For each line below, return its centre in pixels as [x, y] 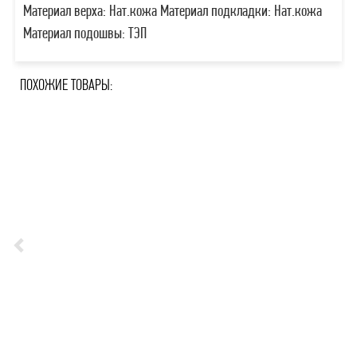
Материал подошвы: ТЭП [85, 35]
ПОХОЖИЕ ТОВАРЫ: [66, 86]
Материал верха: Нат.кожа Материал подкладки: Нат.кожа [173, 12]
